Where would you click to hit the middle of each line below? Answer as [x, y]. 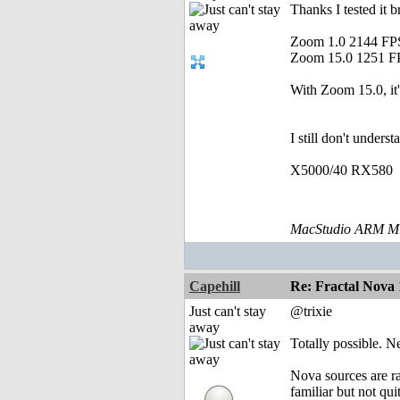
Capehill [215, 287]
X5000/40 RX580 [342, 171]
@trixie [311, 312]
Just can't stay [228, 312]
